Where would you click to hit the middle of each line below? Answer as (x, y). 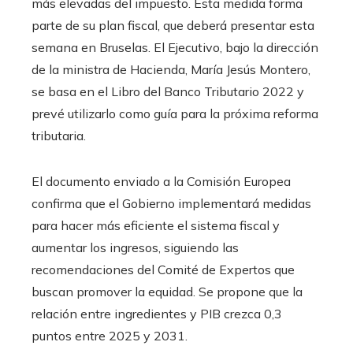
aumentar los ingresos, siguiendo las (135, 248)
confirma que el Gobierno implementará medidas (171, 204)
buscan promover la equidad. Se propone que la (167, 292)
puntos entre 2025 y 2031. (110, 336)
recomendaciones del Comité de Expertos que (163, 270)
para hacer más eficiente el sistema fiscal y (156, 226)
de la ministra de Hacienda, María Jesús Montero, (171, 70)
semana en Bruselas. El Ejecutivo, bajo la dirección (175, 48)
